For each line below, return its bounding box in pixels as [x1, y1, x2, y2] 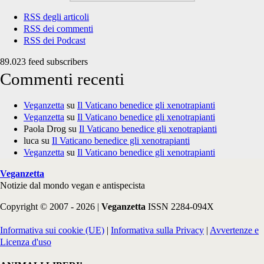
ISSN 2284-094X [148, 202, 214, 212]
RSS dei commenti [24, 24, 93, 34]
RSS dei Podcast [24, 35, 85, 45]
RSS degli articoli [24, 12, 89, 22]
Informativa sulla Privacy [111, 225, 204, 235]
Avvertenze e [210, 225, 259, 235]
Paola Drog [24, 124, 66, 134]
